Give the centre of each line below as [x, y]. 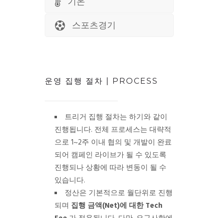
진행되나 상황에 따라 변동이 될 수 [110, 168]
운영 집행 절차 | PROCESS [101, 81]
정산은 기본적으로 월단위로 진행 [118, 193]
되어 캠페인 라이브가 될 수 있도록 [110, 155]
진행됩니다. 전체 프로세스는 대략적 [113, 130]
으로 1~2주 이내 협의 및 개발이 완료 [113, 142]
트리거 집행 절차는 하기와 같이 [116, 117]
